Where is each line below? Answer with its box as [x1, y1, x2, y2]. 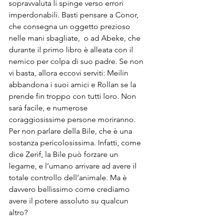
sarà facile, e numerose [9, 103, 90, 113]
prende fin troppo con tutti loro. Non [9, 92, 138, 101]
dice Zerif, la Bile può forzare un [9, 150, 120, 159]
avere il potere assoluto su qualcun [9, 196, 130, 206]
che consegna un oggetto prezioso [9, 22, 132, 31]
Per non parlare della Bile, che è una [9, 126, 134, 136]
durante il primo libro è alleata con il [9, 45, 135, 55]
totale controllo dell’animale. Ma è [9, 173, 129, 183]
